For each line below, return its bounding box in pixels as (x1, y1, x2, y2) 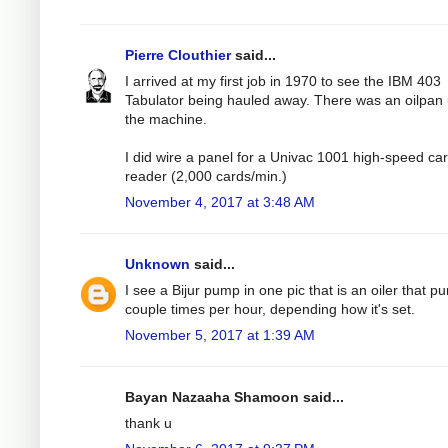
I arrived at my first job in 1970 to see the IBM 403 (125, 72, 441, 89)
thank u (125, 414, 172, 431)
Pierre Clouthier (125, 46, 231, 63)
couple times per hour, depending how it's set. (125, 300, 415, 317)
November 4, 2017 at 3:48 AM (125, 193, 315, 210)
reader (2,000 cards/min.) (125, 167, 287, 184)
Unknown (125, 255, 190, 272)
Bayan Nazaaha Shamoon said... (125, 388, 344, 405)
